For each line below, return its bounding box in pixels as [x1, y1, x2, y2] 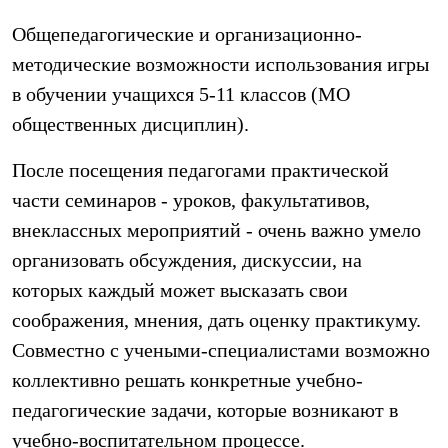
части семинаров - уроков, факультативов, [12, 189, 370, 211]
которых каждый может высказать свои [12, 279, 348, 301]
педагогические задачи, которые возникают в [12, 399, 398, 421]
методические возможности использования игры [12, 53, 429, 75]
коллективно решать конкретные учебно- [12, 369, 363, 391]
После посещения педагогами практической [12, 159, 389, 181]
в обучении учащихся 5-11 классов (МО [12, 83, 350, 105]
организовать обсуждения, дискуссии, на [12, 249, 362, 271]
